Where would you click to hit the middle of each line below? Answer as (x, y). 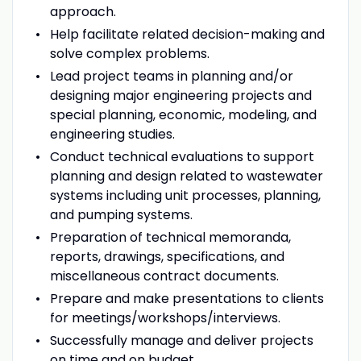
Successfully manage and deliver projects (181, 340)
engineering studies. (112, 134)
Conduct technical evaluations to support (182, 156)
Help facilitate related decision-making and (187, 34)
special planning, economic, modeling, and (183, 114)
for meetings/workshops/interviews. (165, 317)
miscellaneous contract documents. (164, 276)
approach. (83, 11)
